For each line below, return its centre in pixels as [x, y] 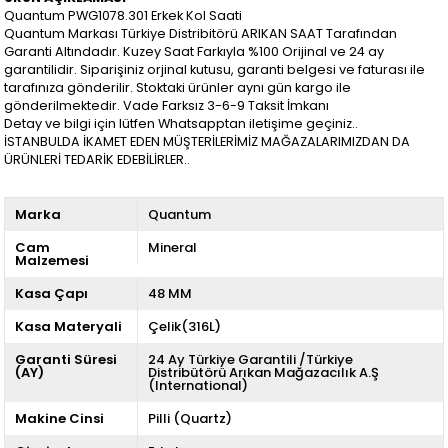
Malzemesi [52, 260]
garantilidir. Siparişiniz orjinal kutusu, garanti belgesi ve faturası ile [215, 69]
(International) [197, 385]
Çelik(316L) [184, 326]
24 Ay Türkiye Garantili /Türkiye [250, 359]
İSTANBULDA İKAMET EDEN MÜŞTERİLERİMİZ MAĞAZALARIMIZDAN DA [207, 141]
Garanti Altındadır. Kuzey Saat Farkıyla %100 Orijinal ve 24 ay [194, 51]
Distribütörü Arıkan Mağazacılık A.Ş [263, 372]
